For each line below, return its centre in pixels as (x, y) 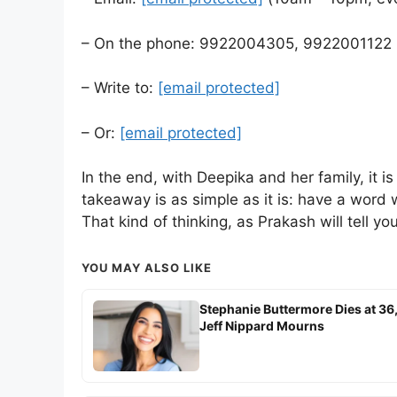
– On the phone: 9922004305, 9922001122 (237, 43)
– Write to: (120, 88)
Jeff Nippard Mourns (262, 326)
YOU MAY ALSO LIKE (147, 268)
